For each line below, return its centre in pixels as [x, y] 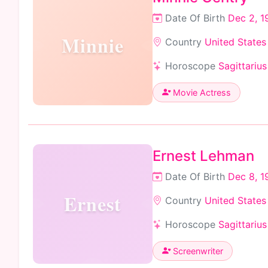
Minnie [93, 45]
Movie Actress [201, 92]
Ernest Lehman [203, 156]
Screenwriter [197, 251]
